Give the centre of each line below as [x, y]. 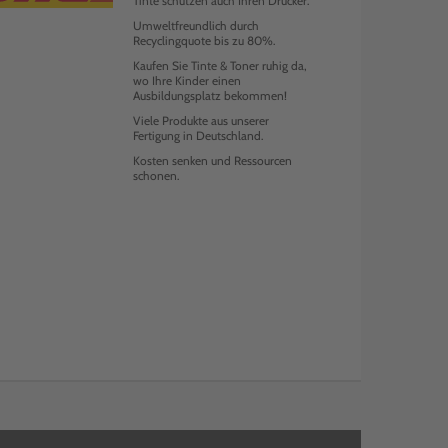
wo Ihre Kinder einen [186, 80]
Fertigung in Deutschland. [198, 135]
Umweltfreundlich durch [195, 25]
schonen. [156, 175]
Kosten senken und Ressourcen [212, 160]
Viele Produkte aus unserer [200, 120]
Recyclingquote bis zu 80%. [204, 40]
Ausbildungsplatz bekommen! [209, 95]
